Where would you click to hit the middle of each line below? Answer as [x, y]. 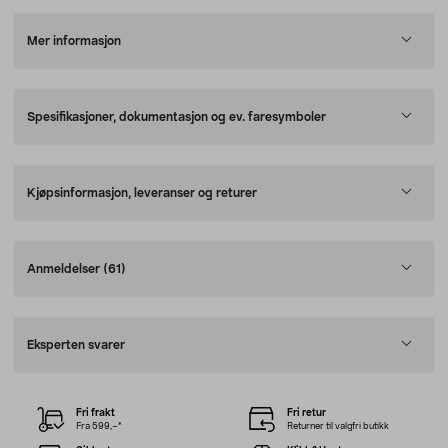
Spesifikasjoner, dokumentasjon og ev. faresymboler [176, 117]
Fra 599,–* [99, 426]
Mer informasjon [74, 41]
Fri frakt [96, 412]
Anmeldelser [65, 269]
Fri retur [306, 412]
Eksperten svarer [76, 345]
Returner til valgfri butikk [337, 426]
